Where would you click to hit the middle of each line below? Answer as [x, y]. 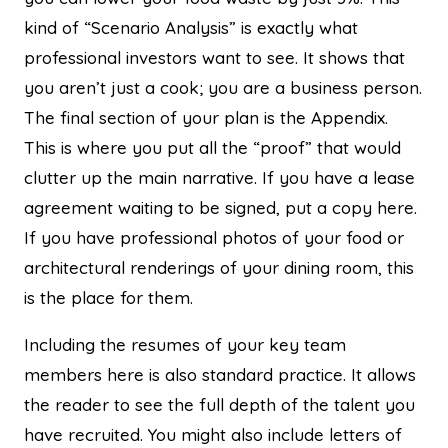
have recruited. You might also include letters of [213, 434]
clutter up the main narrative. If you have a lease [219, 177]
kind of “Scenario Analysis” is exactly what [191, 27]
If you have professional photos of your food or [214, 237]
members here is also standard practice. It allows [220, 374]
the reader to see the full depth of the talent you [219, 404]
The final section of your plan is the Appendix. [206, 117]
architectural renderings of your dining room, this [219, 267]
